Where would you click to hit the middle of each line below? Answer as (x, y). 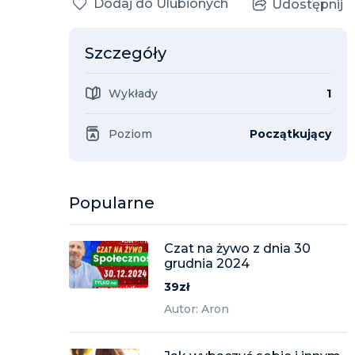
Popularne (112, 203)
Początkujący (290, 134)
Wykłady (133, 94)
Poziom (130, 134)
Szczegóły (126, 53)
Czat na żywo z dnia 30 (237, 248)
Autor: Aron (197, 309)
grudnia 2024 (207, 263)
